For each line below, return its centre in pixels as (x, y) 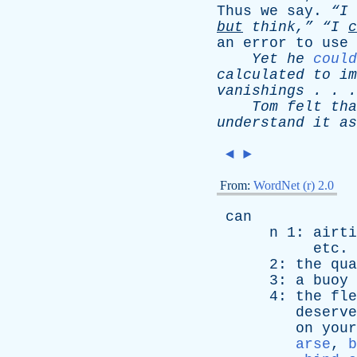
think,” (278, 27)
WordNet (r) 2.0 (294, 185)
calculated (261, 75)
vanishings (261, 91)
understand (261, 123)
